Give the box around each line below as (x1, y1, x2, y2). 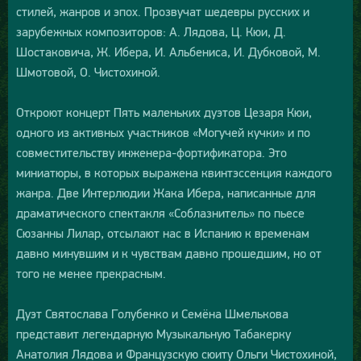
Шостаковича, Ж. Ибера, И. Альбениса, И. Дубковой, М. (16, 44, 321, 60)
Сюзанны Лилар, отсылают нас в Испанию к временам (16, 226, 309, 241)
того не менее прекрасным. (16, 266, 166, 281)
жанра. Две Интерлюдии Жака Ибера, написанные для (16, 185, 316, 201)
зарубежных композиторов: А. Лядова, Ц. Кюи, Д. (16, 24, 286, 39)
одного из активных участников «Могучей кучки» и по (16, 125, 310, 140)
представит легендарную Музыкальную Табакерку (16, 326, 291, 342)
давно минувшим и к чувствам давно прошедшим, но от (16, 246, 322, 261)
